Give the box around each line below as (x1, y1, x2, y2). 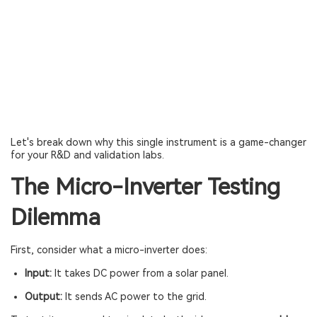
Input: (25, 267, 52, 279)
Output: (25, 291, 62, 302)
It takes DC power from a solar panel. (52, 267, 229, 279)
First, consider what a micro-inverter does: (11, 244, 207, 255)
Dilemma (11, 204, 100, 231)
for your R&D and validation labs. (11, 149, 164, 161)
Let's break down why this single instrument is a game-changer (11, 137, 306, 148)
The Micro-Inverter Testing (11, 173, 280, 200)
